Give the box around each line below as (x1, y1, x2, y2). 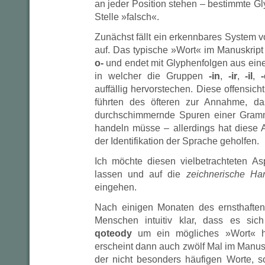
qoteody (95, 228, 132, 238)
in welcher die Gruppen (95, 71, 209, 81)
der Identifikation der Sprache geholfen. (95, 136, 259, 146)
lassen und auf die (95, 169, 186, 179)
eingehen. (95, 182, 137, 192)
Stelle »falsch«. (95, 12, 159, 22)
